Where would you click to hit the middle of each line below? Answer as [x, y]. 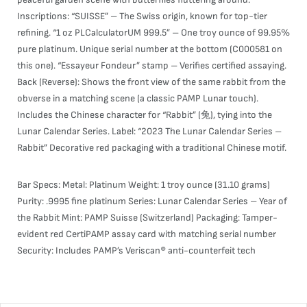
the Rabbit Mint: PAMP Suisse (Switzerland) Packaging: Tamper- [147, 218]
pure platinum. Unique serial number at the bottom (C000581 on [150, 49]
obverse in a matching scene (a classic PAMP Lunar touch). [138, 98]
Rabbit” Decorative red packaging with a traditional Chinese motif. [152, 148]
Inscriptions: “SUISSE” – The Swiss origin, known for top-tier [142, 16]
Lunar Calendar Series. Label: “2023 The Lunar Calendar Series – [149, 131]
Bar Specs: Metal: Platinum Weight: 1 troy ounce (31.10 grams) [144, 185]
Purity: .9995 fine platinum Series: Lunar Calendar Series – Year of [152, 201]
